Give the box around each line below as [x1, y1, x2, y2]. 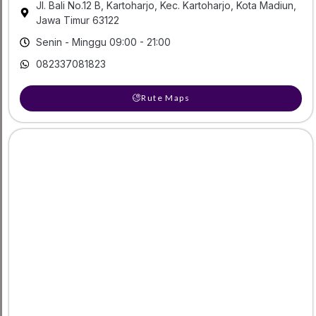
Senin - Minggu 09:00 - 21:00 [35, 36, 171, 49]
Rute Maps [141, 92, 190, 104]
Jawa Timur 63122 [35, 14, 119, 27]
